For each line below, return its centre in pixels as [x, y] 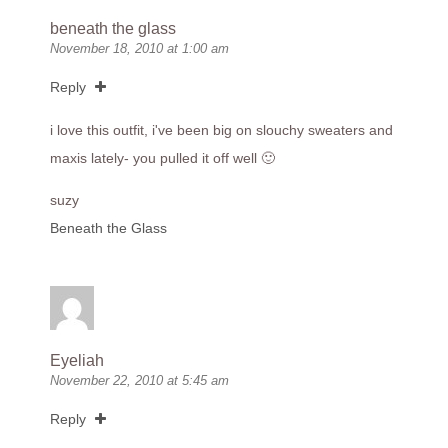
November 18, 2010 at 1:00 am [139, 48]
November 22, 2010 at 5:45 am [139, 380]
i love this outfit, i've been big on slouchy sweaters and [221, 130]
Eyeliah [77, 360]
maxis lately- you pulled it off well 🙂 [162, 158]
